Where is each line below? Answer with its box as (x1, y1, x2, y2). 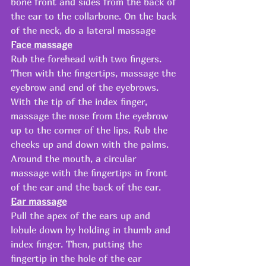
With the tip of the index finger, (11, 95, 150, 107)
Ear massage (11, 195, 66, 207)
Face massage (11, 38, 72, 50)
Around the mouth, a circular (11, 152, 139, 164)
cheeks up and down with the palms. (11, 138, 172, 150)
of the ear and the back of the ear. (11, 180, 167, 193)
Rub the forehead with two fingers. (11, 52, 164, 65)
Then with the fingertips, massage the (11, 66, 179, 79)
